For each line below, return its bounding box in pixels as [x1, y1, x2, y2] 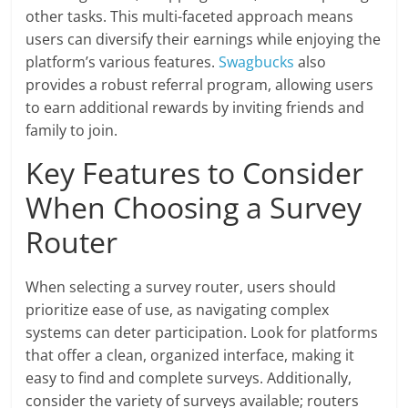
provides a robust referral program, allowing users [25, 75, 374, 96]
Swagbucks [219, 52, 295, 73]
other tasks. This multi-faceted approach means [25, 6, 354, 27]
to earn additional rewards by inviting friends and [25, 97, 365, 118]
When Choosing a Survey [25, 188, 362, 228]
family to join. [25, 120, 118, 141]
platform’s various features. [25, 52, 219, 73]
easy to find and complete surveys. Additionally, [25, 368, 352, 389]
